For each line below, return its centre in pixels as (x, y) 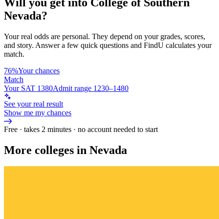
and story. (19, 45)
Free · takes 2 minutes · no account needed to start (81, 129)
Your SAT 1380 (28, 88)
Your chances (39, 70)
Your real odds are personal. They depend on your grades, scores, (105, 36)
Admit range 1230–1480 (91, 88)
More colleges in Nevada (66, 150)
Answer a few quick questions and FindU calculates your (123, 45)
